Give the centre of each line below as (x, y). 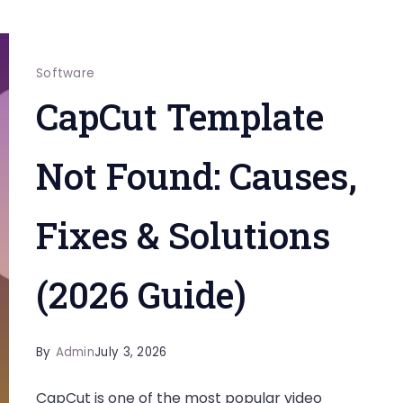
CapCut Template (179, 116)
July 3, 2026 (131, 352)
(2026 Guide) (141, 295)
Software (65, 73)
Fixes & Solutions (183, 235)
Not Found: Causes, (196, 176)
